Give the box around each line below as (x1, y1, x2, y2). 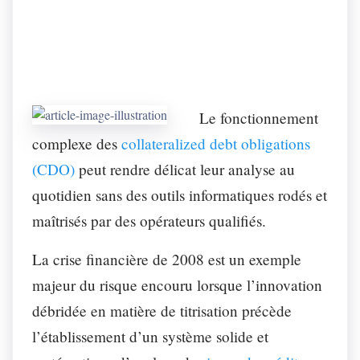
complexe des (32, 133, 121, 153)
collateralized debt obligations (121, 133, 310, 153)
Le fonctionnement (199, 107, 318, 128)
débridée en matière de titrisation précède (32, 300, 292, 321)
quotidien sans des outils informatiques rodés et (32, 184, 327, 205)
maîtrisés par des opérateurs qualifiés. (32, 210, 266, 231)
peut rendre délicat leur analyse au (75, 158, 295, 179)
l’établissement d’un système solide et (32, 325, 268, 346)
